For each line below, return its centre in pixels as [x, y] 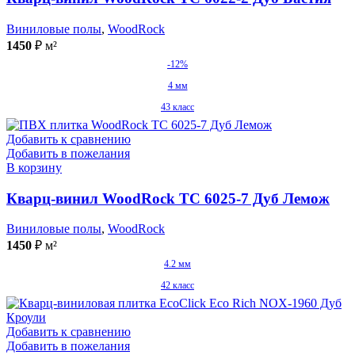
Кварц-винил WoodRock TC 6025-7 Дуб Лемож [168, 198]
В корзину [34, 167]
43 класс [177, 107]
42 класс [177, 286]
